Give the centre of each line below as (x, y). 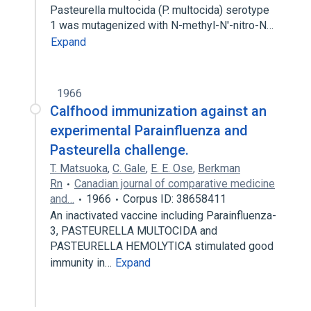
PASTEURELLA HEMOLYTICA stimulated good (162, 246)
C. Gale (129, 168)
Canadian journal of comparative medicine (175, 184)
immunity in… (82, 263)
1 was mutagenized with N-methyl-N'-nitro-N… (163, 25)
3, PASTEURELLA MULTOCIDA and (134, 231)
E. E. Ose (172, 168)
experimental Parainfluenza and (149, 131)
